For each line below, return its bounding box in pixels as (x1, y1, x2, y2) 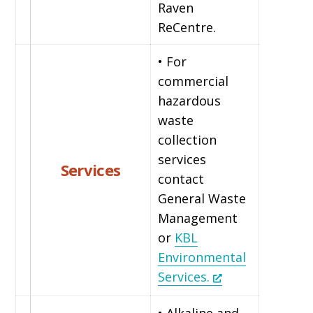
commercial (158, 72, 229, 89)
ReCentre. (158, 18, 217, 36)
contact (158, 170, 205, 187)
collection (158, 131, 217, 148)
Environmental (158, 248, 247, 265)
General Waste (158, 189, 247, 207)
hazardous (158, 92, 221, 109)
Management (158, 209, 238, 226)
